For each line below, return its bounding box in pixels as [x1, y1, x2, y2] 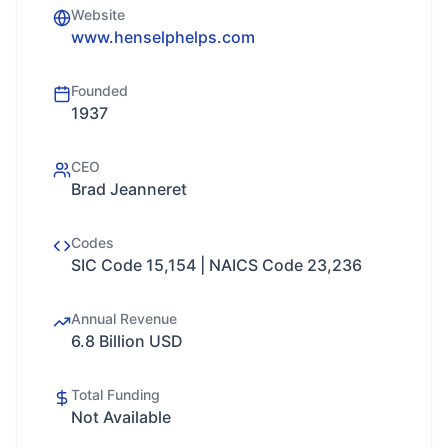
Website [71, 6, 125, 23]
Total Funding [71, 386, 160, 403]
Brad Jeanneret [71, 179, 187, 199]
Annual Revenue [71, 310, 177, 327]
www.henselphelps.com [71, 27, 255, 47]
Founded [71, 82, 128, 99]
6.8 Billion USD [71, 331, 183, 351]
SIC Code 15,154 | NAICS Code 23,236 [71, 255, 362, 275]
